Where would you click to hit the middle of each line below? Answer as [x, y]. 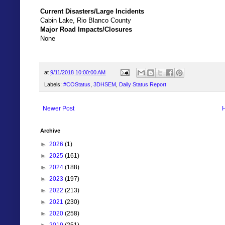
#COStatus [77, 84]
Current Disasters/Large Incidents [92, 12]
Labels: [54, 84]
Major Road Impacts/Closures [86, 30]
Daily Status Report [143, 84]
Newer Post [59, 108]
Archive [50, 130]
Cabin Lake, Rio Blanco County [86, 21]
